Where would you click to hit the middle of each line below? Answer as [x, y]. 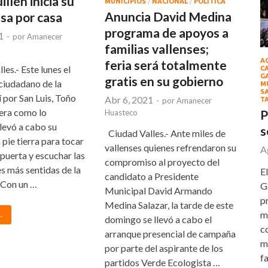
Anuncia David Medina [168, 16]
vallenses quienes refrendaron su [171, 147]
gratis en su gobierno [164, 81]
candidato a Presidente [152, 176]
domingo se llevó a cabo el [159, 219]
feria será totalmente [166, 65]
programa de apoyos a [167, 32]
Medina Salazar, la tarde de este [169, 205]
